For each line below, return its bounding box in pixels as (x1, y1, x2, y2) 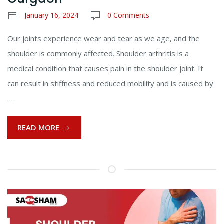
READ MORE (17, 122, 61, 133)
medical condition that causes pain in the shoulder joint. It (7, 63, 203, 74)
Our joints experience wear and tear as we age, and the (7, 33, 200, 44)
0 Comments (107, 10, 149, 20)
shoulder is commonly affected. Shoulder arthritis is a (7, 48, 189, 59)
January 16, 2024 (24, 10, 78, 20)
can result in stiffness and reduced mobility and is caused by (7, 78, 213, 89)
